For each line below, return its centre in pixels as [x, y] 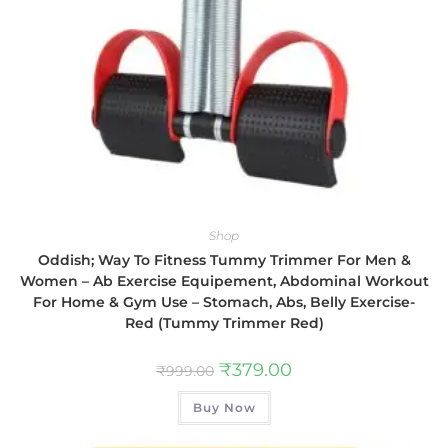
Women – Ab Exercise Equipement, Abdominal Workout [224, 280]
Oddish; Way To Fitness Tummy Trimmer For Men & [224, 259]
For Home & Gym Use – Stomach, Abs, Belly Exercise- [224, 301]
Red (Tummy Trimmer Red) [224, 322]
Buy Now [224, 407]
